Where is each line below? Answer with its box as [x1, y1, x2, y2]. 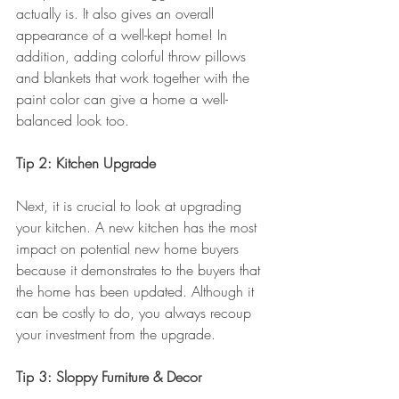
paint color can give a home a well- [16, 88, 228, 109]
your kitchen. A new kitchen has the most [16, 216, 261, 237]
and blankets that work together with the [16, 67, 254, 87]
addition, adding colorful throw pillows [16, 45, 250, 66]
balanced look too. [16, 110, 129, 130]
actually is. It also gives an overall [16, 3, 218, 23]
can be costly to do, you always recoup [16, 302, 256, 322]
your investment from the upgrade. [16, 323, 216, 344]
